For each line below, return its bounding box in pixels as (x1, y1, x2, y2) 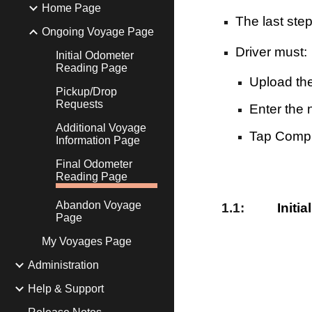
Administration (28, 259, 99, 271)
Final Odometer (56, 158, 132, 170)
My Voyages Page (42, 235, 132, 247)
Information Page (56, 134, 140, 146)
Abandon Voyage (56, 199, 141, 211)
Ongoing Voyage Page (42, 26, 154, 38)
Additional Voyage (56, 122, 146, 134)
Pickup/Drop (56, 86, 117, 97)
